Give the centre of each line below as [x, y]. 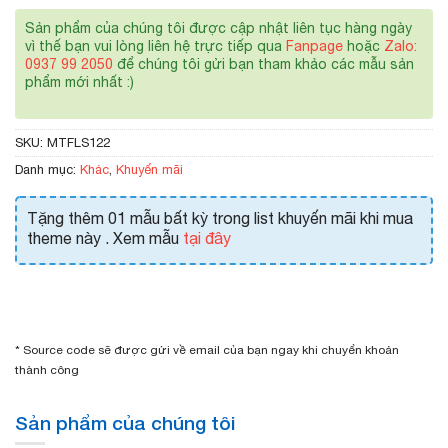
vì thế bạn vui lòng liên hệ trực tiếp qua [155, 45]
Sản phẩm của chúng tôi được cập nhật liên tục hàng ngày [218, 27]
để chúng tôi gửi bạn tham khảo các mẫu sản [263, 63]
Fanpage [314, 45]
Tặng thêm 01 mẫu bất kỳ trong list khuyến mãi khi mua [220, 217]
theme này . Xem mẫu [105, 237]
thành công [47, 369]
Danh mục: [47, 169]
